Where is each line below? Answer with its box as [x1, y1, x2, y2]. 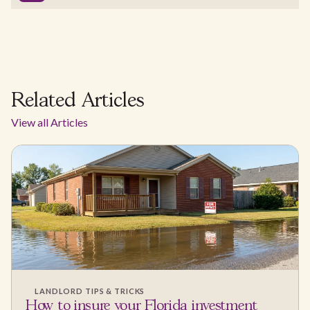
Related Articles [11, 92, 145, 111]
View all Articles [11, 116, 88, 129]
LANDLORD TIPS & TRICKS [35, 286, 145, 296]
